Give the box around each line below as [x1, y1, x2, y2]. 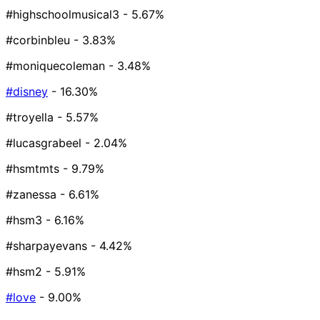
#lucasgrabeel [6, 136, 81, 151]
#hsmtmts [6, 161, 59, 176]
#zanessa [6, 187, 56, 202]
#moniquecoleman [6, 59, 105, 74]
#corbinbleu [6, 33, 70, 48]
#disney [6, 84, 48, 99]
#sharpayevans [6, 239, 87, 254]
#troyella [6, 110, 54, 125]
